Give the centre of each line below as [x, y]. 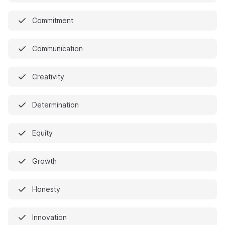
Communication [58, 48]
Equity [42, 133]
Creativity [48, 77]
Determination [55, 105]
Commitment [53, 20]
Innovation [49, 217]
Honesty [46, 189]
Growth [44, 161]
